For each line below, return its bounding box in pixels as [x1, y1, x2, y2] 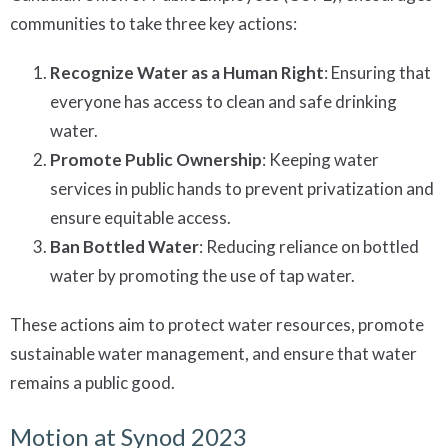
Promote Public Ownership [50, 148, 262, 170]
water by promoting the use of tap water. [50, 264, 355, 286]
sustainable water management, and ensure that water [10, 342, 417, 364]
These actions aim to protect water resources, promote [10, 313, 424, 335]
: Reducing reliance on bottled [199, 235, 419, 257]
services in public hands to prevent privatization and [50, 177, 434, 199]
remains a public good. [10, 371, 175, 393]
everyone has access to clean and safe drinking [50, 90, 397, 112]
